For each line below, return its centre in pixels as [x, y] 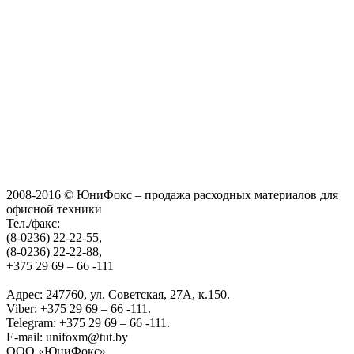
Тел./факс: [33, 224]
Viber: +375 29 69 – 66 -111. [79, 309]
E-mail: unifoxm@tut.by [67, 337]
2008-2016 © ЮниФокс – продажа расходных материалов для [172, 195]
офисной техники [54, 209]
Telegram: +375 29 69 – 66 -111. [88, 323]
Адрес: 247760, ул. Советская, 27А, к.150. [118, 295]
